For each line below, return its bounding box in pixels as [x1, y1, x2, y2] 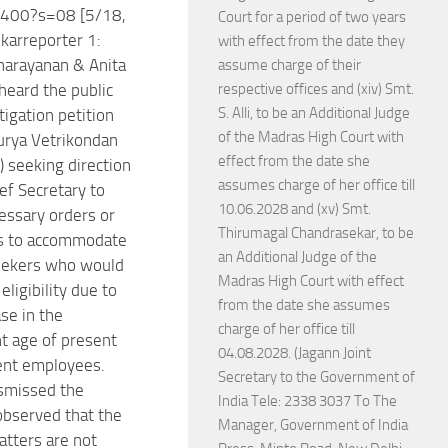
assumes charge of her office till [218, 176, 415, 194]
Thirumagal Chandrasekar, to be [218, 224, 414, 242]
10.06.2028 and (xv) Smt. [218, 200, 371, 218]
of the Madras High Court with [218, 128, 404, 146]
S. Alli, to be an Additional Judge [218, 104, 410, 122]
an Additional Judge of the [218, 248, 377, 266]
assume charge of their [218, 56, 361, 74]
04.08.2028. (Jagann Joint [218, 344, 371, 362]
